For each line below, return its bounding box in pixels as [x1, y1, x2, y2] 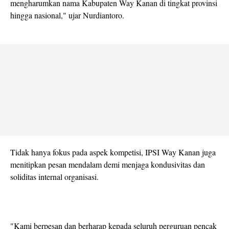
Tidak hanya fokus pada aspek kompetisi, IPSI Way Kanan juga [10, 147, 216, 158]
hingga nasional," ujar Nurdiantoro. [10, 10, 124, 21]
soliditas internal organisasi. [10, 171, 99, 182]
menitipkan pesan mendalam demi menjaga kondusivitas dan [10, 159, 205, 170]
